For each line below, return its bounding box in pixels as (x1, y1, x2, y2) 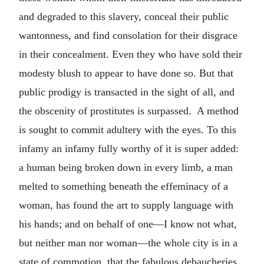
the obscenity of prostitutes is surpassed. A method (19, 105, 239, 117)
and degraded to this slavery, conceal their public (19, 11, 229, 22)
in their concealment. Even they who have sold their (19, 48, 242, 60)
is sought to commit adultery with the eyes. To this (19, 124, 236, 136)
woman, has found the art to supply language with (19, 199, 233, 211)
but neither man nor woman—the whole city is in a (19, 237, 237, 249)
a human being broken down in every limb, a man (19, 161, 233, 173)
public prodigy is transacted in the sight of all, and (19, 86, 235, 98)
